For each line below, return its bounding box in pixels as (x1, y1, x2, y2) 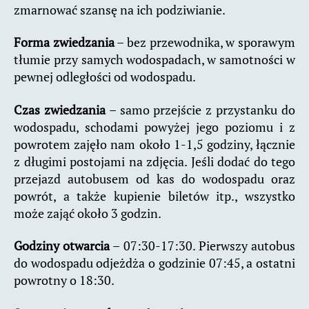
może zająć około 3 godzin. (14, 204, 161, 221)
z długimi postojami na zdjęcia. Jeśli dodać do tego (14, 152, 295, 170)
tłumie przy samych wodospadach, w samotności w (14, 51, 295, 68)
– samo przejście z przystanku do (105, 101, 296, 118)
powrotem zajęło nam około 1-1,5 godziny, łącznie (14, 135, 295, 152)
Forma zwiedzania (14, 34, 114, 51)
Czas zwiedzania (14, 101, 106, 118)
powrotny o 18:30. (14, 272, 114, 289)
